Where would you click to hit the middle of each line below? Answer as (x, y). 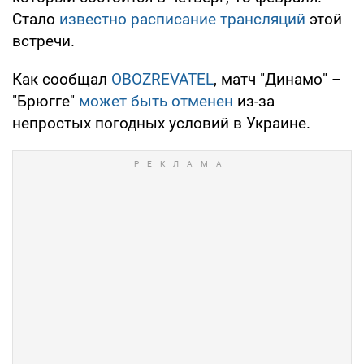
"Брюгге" (45, 101)
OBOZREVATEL (162, 79)
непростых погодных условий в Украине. (161, 123)
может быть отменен (156, 101)
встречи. (43, 41)
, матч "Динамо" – (277, 79)
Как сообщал (62, 79)
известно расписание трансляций (182, 19)
